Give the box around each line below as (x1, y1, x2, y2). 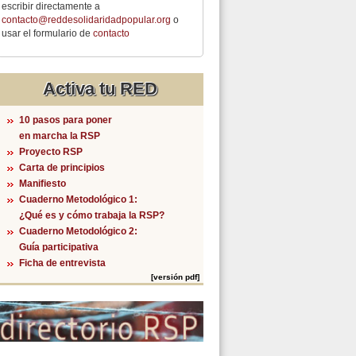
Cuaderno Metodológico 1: (19, 194, 137, 206)
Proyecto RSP (19, 146, 83, 158)
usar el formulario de (2, 28, 93, 40)
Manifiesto (19, 178, 66, 190)
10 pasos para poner (19, 114, 112, 126)
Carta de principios (19, 162, 105, 174)
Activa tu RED (43, 79, 157, 99)
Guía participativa (19, 242, 99, 253)
